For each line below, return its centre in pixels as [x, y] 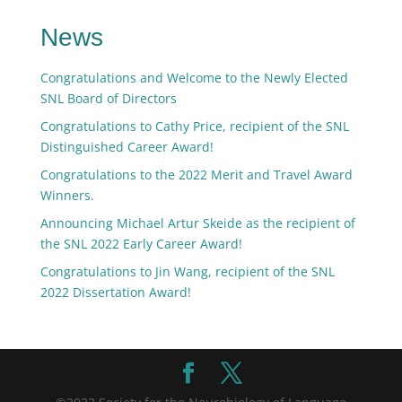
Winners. [69, 195]
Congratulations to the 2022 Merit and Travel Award [196, 175]
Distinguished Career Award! [127, 147]
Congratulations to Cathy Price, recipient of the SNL [194, 126]
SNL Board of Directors [108, 98]
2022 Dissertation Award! [115, 292]
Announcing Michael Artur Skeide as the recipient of [197, 223]
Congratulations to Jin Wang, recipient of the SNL [187, 271]
